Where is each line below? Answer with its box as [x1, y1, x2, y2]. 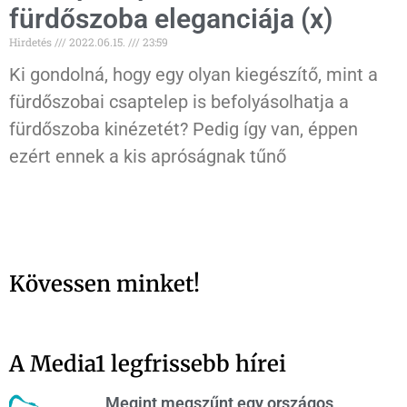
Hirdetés [9, 35, 55, 50]
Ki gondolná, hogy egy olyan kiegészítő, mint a [9, 64, 378, 86]
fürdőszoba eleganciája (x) [9, 3, 333, 35]
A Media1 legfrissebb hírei [9, 350, 286, 379]
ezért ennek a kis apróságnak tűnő [9, 145, 286, 168]
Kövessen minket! [9, 270, 200, 299]
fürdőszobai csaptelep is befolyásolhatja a [9, 91, 349, 114]
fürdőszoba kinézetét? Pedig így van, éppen [9, 118, 358, 141]
